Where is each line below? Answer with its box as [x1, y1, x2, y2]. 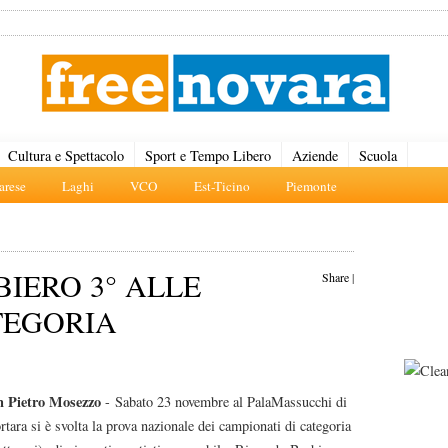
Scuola [359, 146, 397, 165]
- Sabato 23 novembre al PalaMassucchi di [101, 392, 347, 411]
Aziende [292, 146, 338, 165]
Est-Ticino [194, 177, 250, 195]
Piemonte [286, 177, 337, 195]
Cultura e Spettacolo [8, 146, 124, 165]
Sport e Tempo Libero [145, 146, 271, 165]
